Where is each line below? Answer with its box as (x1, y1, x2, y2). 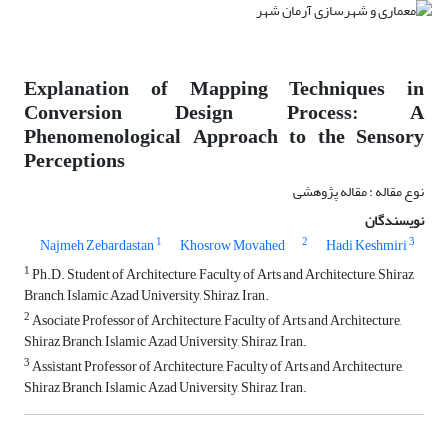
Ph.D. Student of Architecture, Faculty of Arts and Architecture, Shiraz (30, 261, 414, 289)
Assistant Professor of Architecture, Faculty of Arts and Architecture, (30, 353, 403, 381)
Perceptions (24, 141, 125, 181)
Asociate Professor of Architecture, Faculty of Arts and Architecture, (30, 307, 401, 335)
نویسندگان (365, 207, 424, 235)
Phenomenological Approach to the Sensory (24, 117, 424, 157)
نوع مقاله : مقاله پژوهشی (293, 178, 424, 206)
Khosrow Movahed (180, 232, 285, 260)
